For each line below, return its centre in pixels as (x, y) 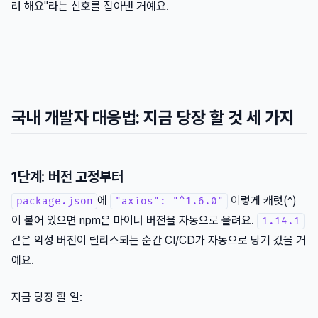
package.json (54, 202)
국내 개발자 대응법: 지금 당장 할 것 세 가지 (153, 118)
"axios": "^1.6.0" (169, 202)
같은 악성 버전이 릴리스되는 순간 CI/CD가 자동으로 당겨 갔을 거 (159, 241)
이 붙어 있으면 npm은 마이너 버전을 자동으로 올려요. (134, 221)
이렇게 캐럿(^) (263, 201)
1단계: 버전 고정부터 (67, 177)
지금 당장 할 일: (47, 297)
